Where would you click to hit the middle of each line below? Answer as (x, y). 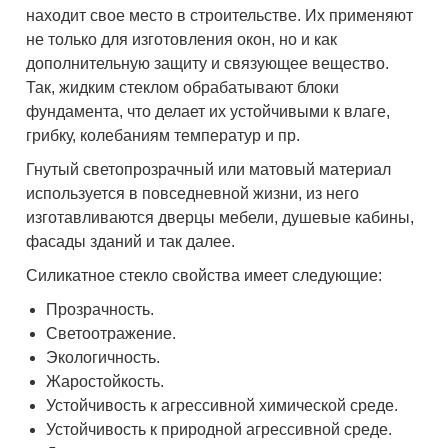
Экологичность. (103, 358)
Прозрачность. (100, 310)
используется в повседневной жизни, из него (193, 194)
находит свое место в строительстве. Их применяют (220, 16)
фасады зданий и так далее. (131, 242)
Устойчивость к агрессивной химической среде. (222, 406)
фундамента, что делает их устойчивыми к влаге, (208, 112)
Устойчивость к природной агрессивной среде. (219, 430)
